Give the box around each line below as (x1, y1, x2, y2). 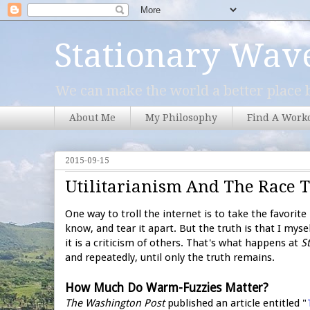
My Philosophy (145, 112, 217, 124)
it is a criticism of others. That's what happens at (65, 236, 301, 249)
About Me (69, 112, 116, 124)
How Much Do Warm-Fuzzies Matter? (65, 280, 268, 295)
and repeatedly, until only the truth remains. (65, 250, 275, 264)
